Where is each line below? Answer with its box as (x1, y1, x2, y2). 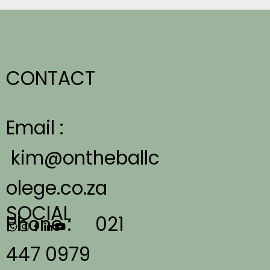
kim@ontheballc (11, 144, 160, 171)
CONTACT (6, 65, 96, 92)
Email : (6, 114, 88, 141)
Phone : (6, 210, 96, 237)
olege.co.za (6, 174, 108, 201)
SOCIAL (6, 199, 72, 227)
